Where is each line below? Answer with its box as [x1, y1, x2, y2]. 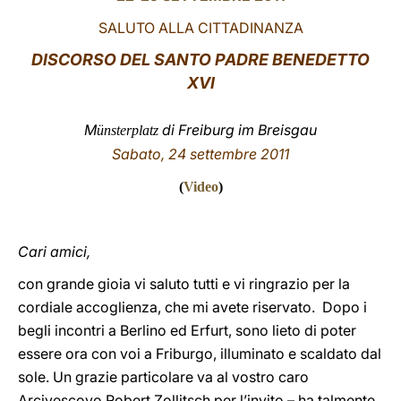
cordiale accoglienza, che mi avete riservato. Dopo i [18, 298, 367, 316]
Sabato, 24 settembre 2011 [112, 145, 289, 163]
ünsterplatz [97, 123, 158, 138]
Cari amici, [18, 243, 90, 260]
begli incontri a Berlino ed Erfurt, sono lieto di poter [18, 321, 356, 339]
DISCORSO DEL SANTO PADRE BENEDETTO [31, 50, 370, 69]
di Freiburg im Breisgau [158, 121, 317, 139]
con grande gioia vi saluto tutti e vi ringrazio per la [18, 275, 350, 293]
